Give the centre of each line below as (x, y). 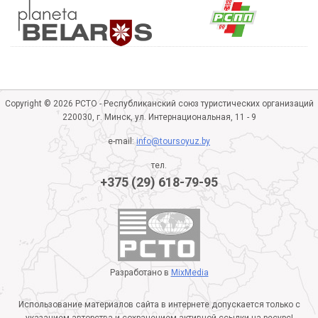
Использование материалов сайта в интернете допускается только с (159, 305)
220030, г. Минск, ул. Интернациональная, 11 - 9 (159, 117)
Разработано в (140, 273)
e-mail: (122, 142)
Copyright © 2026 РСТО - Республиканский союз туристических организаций (159, 104)
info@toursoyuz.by (173, 142)
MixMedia (190, 273)
